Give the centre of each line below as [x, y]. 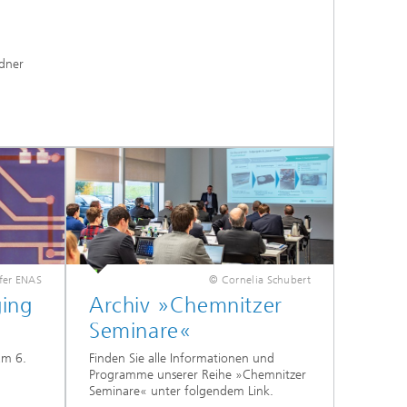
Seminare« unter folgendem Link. [181, 392]
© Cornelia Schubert [260, 280]
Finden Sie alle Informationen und [182, 359]
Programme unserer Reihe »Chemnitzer [198, 375]
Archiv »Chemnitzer [186, 305]
